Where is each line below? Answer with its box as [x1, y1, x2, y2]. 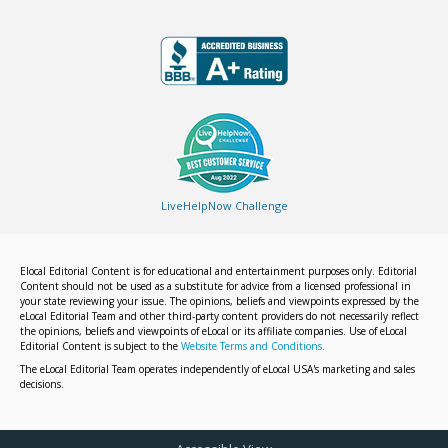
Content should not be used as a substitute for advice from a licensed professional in [20, 278, 411, 293]
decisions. [20, 376, 64, 391]
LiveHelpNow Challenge [160, 197, 288, 213]
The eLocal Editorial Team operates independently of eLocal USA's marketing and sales [20, 361, 415, 376]
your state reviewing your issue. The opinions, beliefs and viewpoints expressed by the [20, 293, 419, 308]
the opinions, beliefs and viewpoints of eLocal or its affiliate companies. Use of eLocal [20, 323, 407, 338]
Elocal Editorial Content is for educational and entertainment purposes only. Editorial [20, 263, 417, 278]
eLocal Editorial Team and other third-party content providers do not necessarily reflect [20, 308, 419, 323]
